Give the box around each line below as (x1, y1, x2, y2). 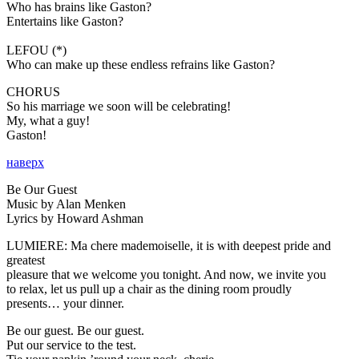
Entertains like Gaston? (6, 14, 123, 28)
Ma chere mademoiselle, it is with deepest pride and (67, 238, 331, 252)
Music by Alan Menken (6, 196, 126, 211)
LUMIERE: (6, 238, 67, 252)
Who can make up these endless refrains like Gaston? (6, 57, 275, 71)
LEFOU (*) (6, 42, 67, 57)
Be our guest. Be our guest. (6, 323, 144, 337)
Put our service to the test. (6, 337, 136, 352)
